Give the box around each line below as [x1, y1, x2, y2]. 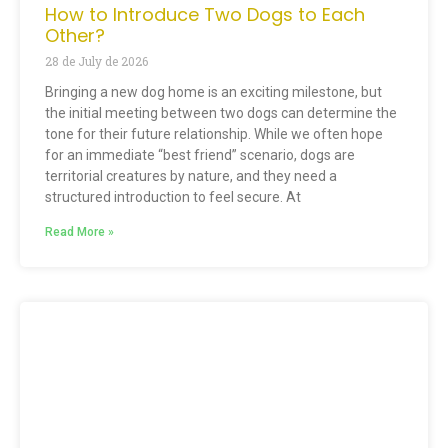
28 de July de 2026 [45, 52, 148, 69]
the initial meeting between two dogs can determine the [45, 104, 397, 121]
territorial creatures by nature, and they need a [45, 167, 337, 184]
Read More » [45, 224, 114, 239]
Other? [45, 22, 105, 48]
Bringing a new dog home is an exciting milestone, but [45, 83, 382, 100]
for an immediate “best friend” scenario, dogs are [45, 146, 355, 163]
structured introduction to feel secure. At [45, 188, 301, 205]
